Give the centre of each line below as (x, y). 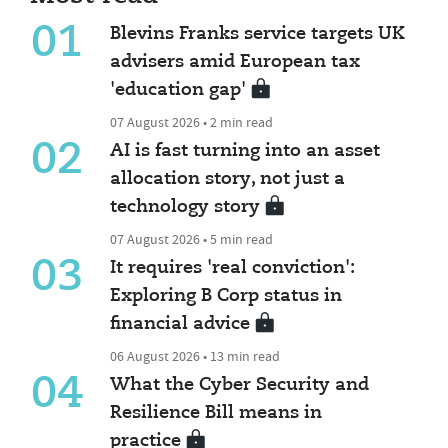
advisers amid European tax (235, 61)
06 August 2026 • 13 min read (195, 355)
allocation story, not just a (228, 178)
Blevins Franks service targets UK (258, 33)
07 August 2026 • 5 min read (192, 238)
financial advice (180, 323)
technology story (185, 206)
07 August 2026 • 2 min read (192, 121)
